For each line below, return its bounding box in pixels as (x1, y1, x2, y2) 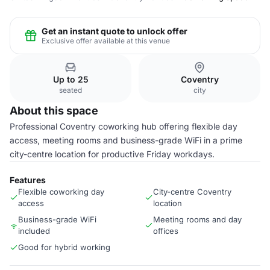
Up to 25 (52, 74, 89, 84)
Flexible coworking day (18, 187, 104, 196)
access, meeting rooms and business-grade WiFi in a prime (10, 135, 242, 145)
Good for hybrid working (18, 242, 110, 252)
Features (10, 175, 46, 185)
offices (153, 226, 178, 236)
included (18, 226, 50, 236)
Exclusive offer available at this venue (42, 36, 170, 45)
